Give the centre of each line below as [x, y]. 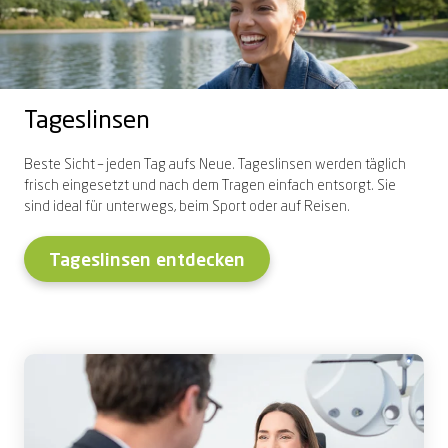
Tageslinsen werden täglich [322, 164]
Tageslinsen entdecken [147, 260]
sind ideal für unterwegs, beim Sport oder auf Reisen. [188, 206]
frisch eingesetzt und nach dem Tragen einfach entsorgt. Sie [210, 185]
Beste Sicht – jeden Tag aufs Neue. [131, 164]
